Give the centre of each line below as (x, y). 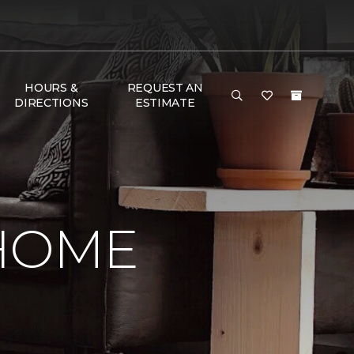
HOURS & (51, 88)
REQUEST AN (165, 88)
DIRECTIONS (51, 103)
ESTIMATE (165, 103)
